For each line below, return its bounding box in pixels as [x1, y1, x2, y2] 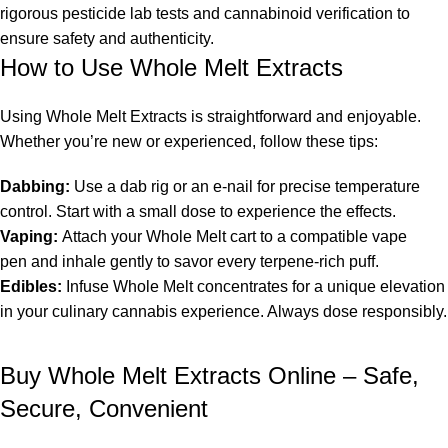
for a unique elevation [288, 278, 445, 296]
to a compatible [256, 228, 372, 246]
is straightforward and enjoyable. [187, 108, 421, 126]
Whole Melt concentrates [113, 278, 288, 296]
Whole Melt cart [146, 228, 256, 246]
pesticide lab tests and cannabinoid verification [62, 5, 393, 23]
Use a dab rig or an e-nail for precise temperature [70, 178, 420, 196]
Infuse [62, 278, 113, 296]
